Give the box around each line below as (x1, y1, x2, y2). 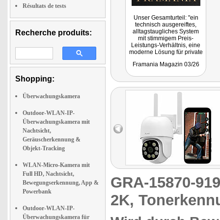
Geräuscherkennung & (23, 136, 81, 143)
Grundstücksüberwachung (131, 69, 201, 76)
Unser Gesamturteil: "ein (133, 14, 198, 21)
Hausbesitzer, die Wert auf (131, 55, 201, 62)
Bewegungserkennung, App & (23, 179, 99, 186)
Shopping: (15, 75, 55, 83)
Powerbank (23, 188, 52, 195)
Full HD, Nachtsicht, (23, 170, 74, 177)
